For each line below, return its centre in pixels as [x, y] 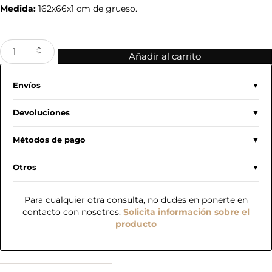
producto [136, 224]
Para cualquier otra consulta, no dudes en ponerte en [136, 200]
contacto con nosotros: [73, 212]
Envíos [27, 86]
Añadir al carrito [165, 56]
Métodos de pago [49, 140]
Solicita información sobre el [186, 212]
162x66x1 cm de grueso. [87, 9]
